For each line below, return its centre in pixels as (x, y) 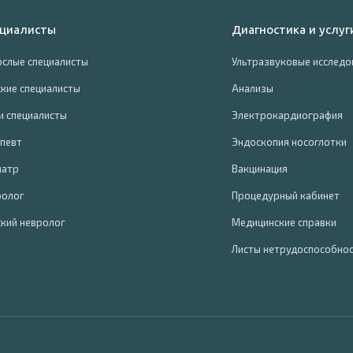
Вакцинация (260, 169)
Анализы (253, 88)
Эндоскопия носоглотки (289, 142)
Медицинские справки (284, 222)
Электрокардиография (287, 115)
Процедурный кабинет (286, 195)
